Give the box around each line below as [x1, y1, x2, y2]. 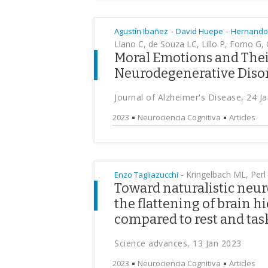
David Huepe [176, 26, 223, 36]
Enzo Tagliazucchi [114, 169, 178, 180]
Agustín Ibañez [114, 26, 168, 36]
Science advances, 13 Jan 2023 [114, 237, 242, 249]
